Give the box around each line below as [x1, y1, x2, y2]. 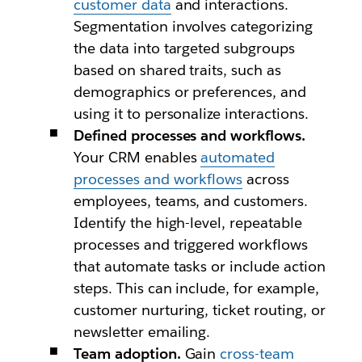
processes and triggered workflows [73, 235, 309, 254]
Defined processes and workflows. [73, 126, 306, 145]
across [242, 170, 290, 188]
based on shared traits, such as [73, 61, 282, 79]
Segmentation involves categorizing [73, 17, 314, 36]
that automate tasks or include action [73, 257, 326, 276]
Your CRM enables [73, 148, 201, 166]
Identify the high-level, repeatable [73, 213, 303, 232]
